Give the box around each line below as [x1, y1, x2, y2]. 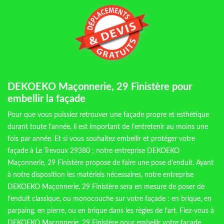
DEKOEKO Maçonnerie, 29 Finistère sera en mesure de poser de [7, 183, 204, 191]
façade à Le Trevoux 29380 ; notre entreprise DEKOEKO [7, 147, 179, 155]
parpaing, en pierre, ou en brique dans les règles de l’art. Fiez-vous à [7, 207, 214, 215]
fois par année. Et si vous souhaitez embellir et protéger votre [7, 135, 195, 143]
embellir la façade [7, 94, 85, 104]
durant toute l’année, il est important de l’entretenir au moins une [7, 123, 208, 131]
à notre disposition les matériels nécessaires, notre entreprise [7, 171, 193, 179]
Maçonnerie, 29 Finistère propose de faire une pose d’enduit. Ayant [7, 159, 213, 167]
